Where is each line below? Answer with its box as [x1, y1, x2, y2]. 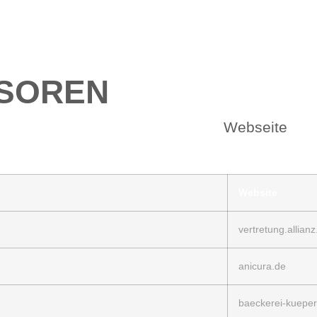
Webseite [224, 119, 288, 136]
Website [238, 187, 277, 199]
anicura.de [238, 260, 286, 272]
